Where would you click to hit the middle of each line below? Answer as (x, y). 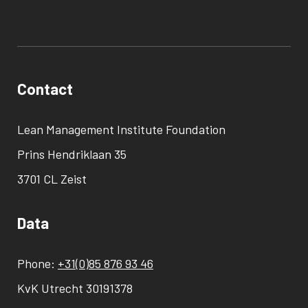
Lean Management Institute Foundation (121, 130)
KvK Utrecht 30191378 (75, 288)
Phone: (37, 264)
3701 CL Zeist (52, 179)
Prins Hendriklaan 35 (72, 154)
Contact (45, 89)
